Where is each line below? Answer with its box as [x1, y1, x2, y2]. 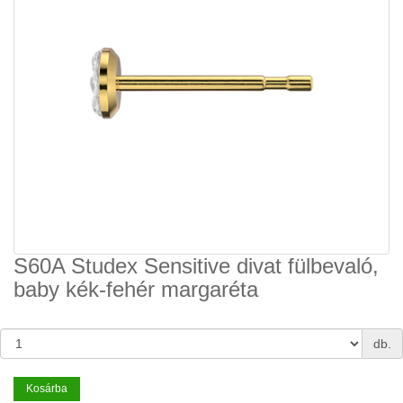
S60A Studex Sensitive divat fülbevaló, [13, 253, 379, 278]
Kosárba [26, 381, 67, 395]
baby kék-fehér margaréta [13, 276, 258, 301]
